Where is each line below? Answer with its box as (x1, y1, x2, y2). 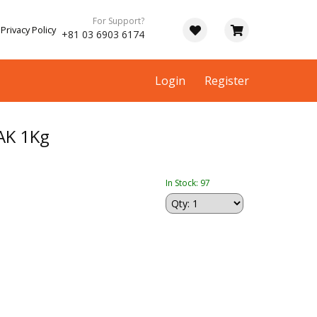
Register (204, 73, 249, 88)
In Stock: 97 (166, 177, 210, 190)
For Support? (93, 15, 144, 27)
